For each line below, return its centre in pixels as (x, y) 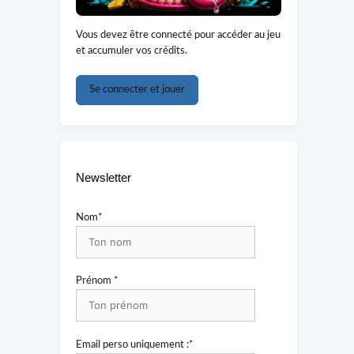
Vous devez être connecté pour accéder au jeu (178, 36)
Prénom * (97, 281)
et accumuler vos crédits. (132, 51)
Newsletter (104, 177)
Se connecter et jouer (137, 89)
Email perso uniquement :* (135, 345)
